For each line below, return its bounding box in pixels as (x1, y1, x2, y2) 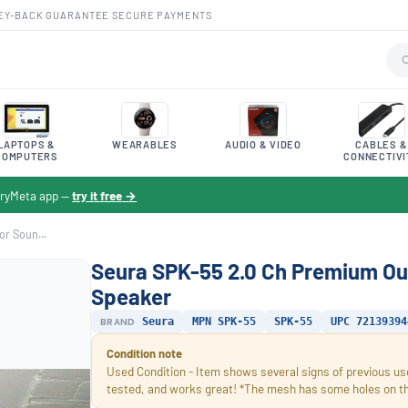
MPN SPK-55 (191, 315, 256, 328)
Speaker (91, 283, 171, 310)
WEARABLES (112, 138, 178, 150)
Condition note (107, 346, 182, 361)
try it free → (72, 187, 138, 203)
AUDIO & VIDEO (224, 138, 301, 150)
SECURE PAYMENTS (112, 8, 212, 21)
